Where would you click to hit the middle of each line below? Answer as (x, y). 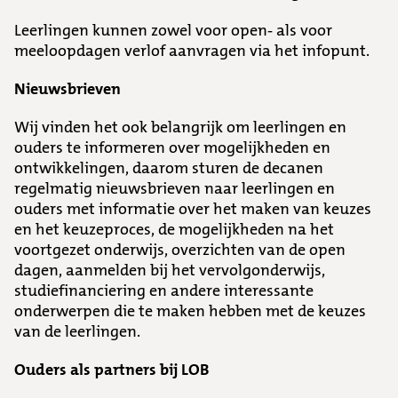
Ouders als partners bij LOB (111, 370)
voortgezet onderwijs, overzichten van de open (180, 250)
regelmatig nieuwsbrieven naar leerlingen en (175, 188)
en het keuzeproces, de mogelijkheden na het (174, 229)
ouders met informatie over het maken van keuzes (193, 209)
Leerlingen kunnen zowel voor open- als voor (173, 30)
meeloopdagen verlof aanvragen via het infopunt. (192, 51)
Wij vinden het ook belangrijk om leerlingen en (180, 127)
